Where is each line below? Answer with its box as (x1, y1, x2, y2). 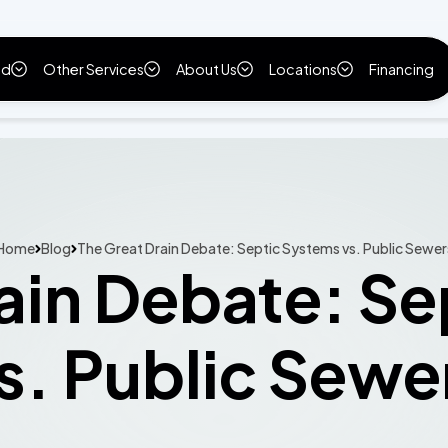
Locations (268, 60, 337, 78)
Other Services (42, 60, 144, 78)
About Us (175, 60, 237, 78)
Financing (368, 60, 434, 78)
